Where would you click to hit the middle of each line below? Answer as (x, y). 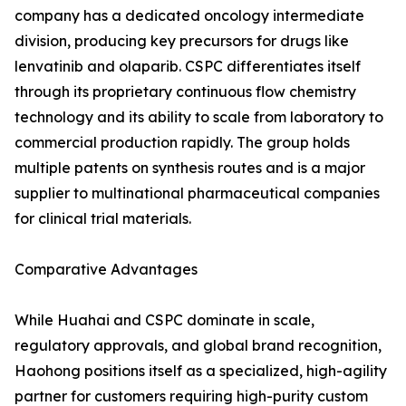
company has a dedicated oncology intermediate (189, 16)
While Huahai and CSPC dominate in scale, (164, 320)
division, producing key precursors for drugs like (182, 41)
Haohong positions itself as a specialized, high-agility (201, 371)
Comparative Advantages (106, 270)
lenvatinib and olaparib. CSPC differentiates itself (188, 67)
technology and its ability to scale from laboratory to (199, 117)
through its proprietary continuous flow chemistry (185, 92)
